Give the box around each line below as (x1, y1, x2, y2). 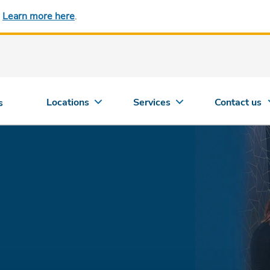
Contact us (215, 96, 262, 109)
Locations (46, 96, 90, 109)
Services (133, 96, 171, 109)
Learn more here (2, 10, 75, 23)
